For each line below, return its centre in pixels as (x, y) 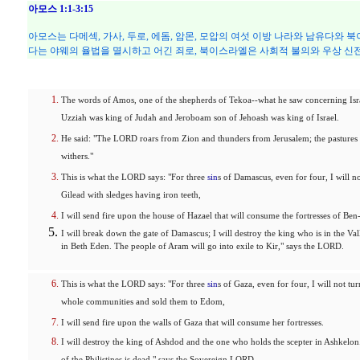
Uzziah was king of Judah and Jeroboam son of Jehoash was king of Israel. (200, 119)
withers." (77, 157)
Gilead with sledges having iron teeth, (131, 196)
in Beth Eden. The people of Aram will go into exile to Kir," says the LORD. (202, 249)
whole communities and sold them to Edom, (143, 303)
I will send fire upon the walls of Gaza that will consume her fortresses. (192, 323)
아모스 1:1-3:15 (61, 9)
